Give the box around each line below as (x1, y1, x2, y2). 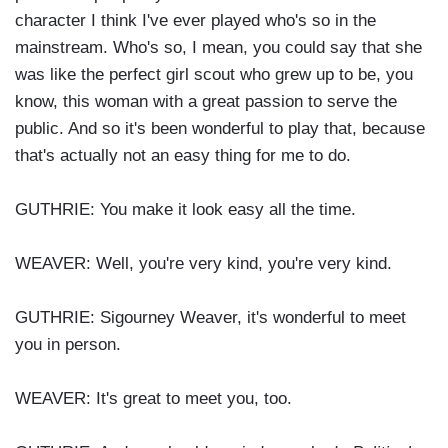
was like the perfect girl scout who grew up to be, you (15, 65, 413, 85)
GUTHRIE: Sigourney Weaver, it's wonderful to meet (15, 308, 406, 328)
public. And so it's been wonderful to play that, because (15, 119, 425, 139)
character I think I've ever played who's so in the (15, 11, 376, 31)
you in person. (15, 335, 121, 355)
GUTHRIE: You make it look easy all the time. (15, 200, 356, 220)
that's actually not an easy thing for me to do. (15, 146, 351, 166)
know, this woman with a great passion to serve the (15, 92, 397, 112)
